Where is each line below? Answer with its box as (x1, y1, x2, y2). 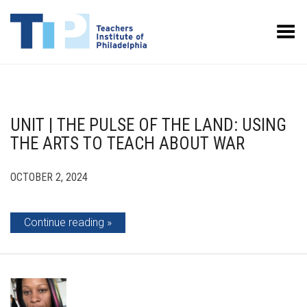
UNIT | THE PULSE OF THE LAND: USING (10, 115, 286, 135)
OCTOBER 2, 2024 (10, 171, 88, 184)
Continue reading (24, 216, 104, 229)
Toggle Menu (235, 21, 297, 34)
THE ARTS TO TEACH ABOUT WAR (10, 134, 245, 153)
